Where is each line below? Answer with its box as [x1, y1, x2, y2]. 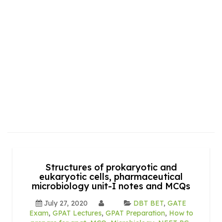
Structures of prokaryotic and [45, 161, 177, 173]
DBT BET [133, 198, 164, 208]
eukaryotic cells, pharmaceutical [39, 170, 183, 182]
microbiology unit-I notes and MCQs [32, 180, 190, 192]
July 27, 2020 [44, 198, 88, 208]
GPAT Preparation [105, 208, 165, 218]
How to [168, 208, 193, 218]
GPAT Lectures [52, 208, 102, 218]
